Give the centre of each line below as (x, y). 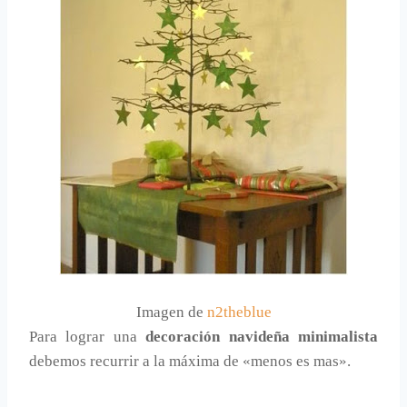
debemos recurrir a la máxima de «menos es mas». (190, 361)
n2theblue (239, 312)
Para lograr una (88, 336)
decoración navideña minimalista (262, 336)
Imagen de (171, 312)
